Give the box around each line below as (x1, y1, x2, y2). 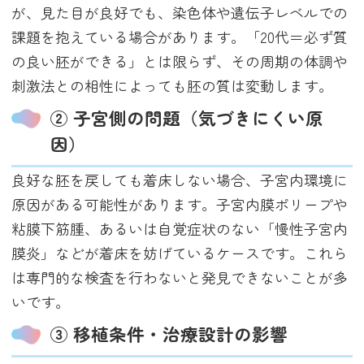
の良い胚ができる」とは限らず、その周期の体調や (11, 50, 349, 71)
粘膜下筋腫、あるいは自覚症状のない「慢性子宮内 (11, 217, 349, 239)
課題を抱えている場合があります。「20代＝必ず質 (11, 25, 349, 47)
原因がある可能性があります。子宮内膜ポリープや (11, 193, 349, 214)
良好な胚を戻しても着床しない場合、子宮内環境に (11, 168, 349, 190)
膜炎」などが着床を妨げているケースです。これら (11, 241, 349, 263)
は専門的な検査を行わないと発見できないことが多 (11, 266, 349, 288)
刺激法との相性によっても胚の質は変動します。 (11, 74, 334, 96)
